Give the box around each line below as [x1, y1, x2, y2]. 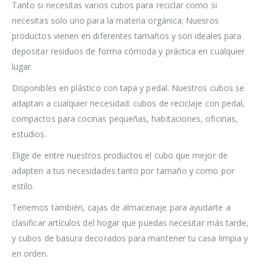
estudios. [12, 128, 47, 140]
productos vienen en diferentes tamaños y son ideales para [12, 30, 241, 42]
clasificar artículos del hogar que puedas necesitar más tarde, [12, 217, 249, 229]
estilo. [12, 180, 37, 192]
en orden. [12, 248, 49, 260]
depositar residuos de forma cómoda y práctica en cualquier [12, 46, 245, 57]
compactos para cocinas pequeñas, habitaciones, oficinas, [12, 113, 238, 125]
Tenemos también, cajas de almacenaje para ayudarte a [12, 202, 231, 214]
